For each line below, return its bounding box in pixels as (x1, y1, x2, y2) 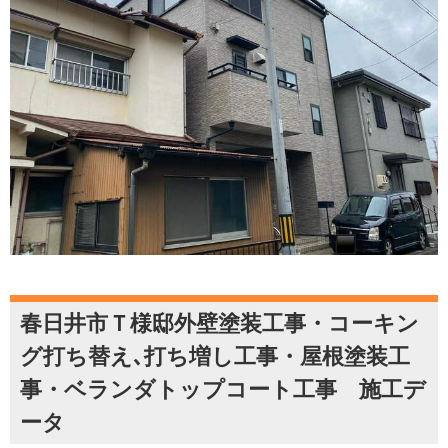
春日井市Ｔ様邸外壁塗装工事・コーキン (20, 311, 419, 337)
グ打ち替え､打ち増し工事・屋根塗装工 (20, 344, 410, 370)
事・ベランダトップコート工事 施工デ (20, 377, 426, 403)
